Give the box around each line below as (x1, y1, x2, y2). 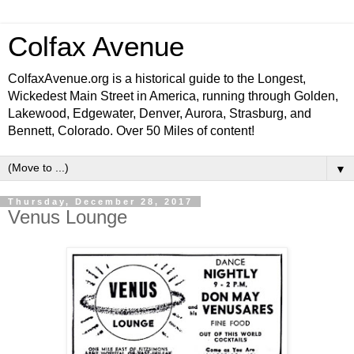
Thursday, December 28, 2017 (8, 197, 193, 206)
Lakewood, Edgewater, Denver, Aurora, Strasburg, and (8, 107, 311, 120)
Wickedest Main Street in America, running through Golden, (8, 89, 338, 103)
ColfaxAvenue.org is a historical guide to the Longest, (8, 72, 306, 85)
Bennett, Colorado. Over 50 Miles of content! (8, 124, 254, 137)
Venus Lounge (8, 206, 127, 228)
